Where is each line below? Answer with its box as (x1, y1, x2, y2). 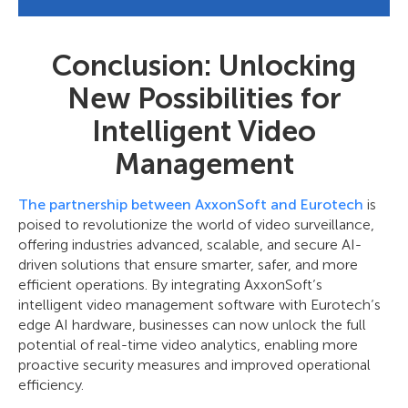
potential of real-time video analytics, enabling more (18, 336, 358, 354)
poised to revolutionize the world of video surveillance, (18, 216, 374, 234)
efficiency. (18, 376, 84, 394)
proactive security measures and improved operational (18, 356, 371, 374)
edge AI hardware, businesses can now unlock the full (18, 316, 366, 334)
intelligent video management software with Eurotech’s (18, 296, 381, 314)
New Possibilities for (66, 81, 342, 117)
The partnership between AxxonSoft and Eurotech (18, 196, 363, 214)
